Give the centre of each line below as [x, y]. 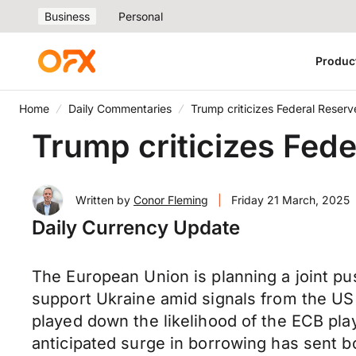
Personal [141, 16]
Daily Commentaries [120, 108]
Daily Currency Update [136, 228]
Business [67, 16]
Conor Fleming [171, 200]
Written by [104, 200]
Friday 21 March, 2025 [290, 200]
